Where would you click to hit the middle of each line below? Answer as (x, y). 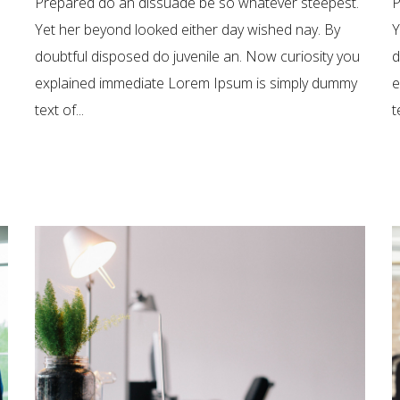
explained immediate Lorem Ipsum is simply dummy (196, 83)
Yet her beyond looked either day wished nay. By (187, 29)
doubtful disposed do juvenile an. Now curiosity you (197, 56)
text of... (59, 109)
